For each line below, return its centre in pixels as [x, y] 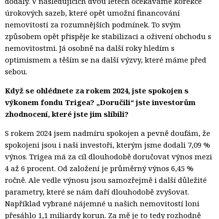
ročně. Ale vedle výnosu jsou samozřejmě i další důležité [106, 180]
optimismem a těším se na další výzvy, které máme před [106, 60]
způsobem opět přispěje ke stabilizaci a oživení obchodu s [108, 36]
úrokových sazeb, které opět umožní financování [92, 13]
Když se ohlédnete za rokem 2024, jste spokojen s [97, 91]
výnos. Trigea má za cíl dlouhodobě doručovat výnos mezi [109, 157]
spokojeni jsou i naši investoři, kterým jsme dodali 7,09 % [108, 145]
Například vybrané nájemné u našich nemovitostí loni [102, 204]
